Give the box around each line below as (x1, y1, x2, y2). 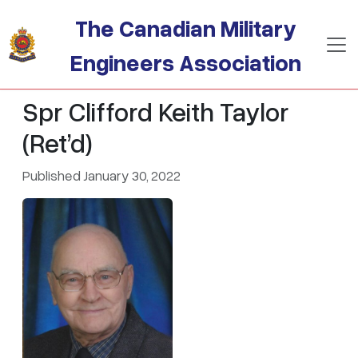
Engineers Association (70, 48, 302, 76)
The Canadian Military (75, 14, 297, 42)
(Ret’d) (22, 126, 93, 158)
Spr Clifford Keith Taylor (22, 95, 289, 127)
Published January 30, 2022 (22, 166, 181, 184)
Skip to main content (6, 2, 145, 21)
